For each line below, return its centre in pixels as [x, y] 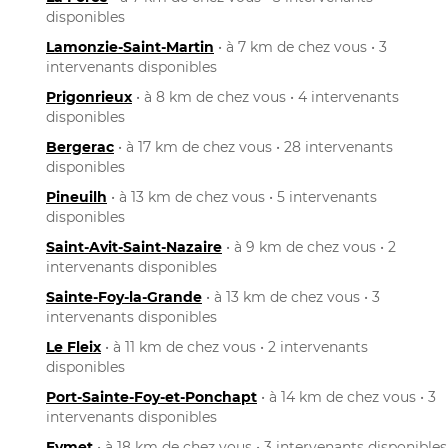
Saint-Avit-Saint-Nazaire [134, 246]
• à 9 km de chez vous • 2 [309, 246]
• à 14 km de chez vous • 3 [346, 396]
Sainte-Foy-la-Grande [124, 296]
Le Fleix [73, 346]
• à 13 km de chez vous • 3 [291, 296]
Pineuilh [76, 196]
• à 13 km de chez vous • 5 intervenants [242, 196]
